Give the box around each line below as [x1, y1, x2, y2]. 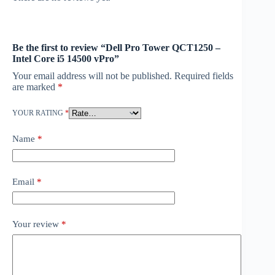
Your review [12, 219, 61, 230]
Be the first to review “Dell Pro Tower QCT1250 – [12, 42, 220, 53]
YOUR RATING [12, 109, 65, 118]
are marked [12, 82, 58, 93]
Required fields [174, 71, 233, 82]
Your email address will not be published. [12, 71, 172, 82]
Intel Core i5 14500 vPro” [12, 53, 119, 64]
